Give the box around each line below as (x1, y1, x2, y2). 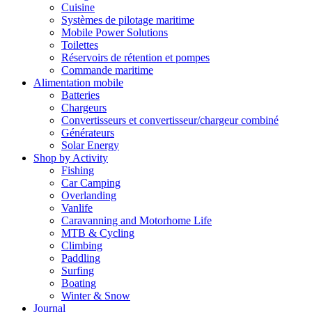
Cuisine (61, 1, 95, 14)
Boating (61, 277, 96, 290)
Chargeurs (61, 102, 107, 114)
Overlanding (61, 189, 116, 202)
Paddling (61, 252, 100, 265)
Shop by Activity (33, 152, 108, 164)
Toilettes (61, 39, 98, 52)
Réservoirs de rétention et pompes (61, 52, 210, 64)
